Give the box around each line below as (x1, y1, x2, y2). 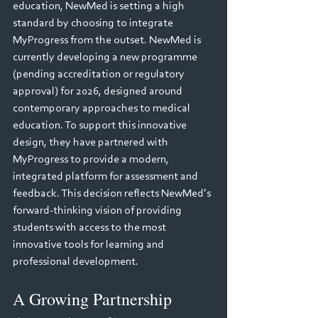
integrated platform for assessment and (13, 171, 200, 182)
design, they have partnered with (13, 137, 170, 148)
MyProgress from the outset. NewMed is (13, 35, 203, 46)
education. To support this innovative (13, 120, 189, 131)
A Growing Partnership (13, 287, 176, 310)
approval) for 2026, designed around (13, 86, 185, 97)
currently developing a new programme (13, 52, 199, 63)
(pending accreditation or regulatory (13, 69, 187, 80)
